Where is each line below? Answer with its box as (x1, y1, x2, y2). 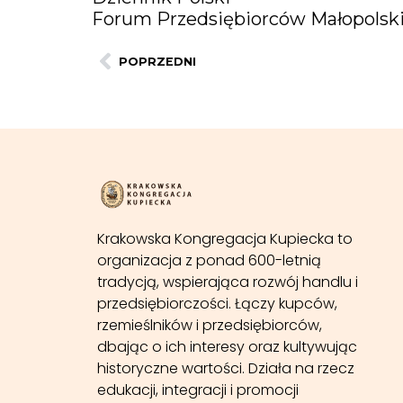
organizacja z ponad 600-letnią (96, 250, 321, 272)
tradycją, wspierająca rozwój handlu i (96, 272, 358, 293)
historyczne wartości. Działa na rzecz (96, 358, 354, 380)
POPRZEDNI (119, 54, 196, 68)
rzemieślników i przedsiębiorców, (96, 315, 322, 336)
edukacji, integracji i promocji (96, 380, 299, 401)
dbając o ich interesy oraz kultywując (96, 336, 357, 358)
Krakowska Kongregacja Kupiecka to (96, 228, 353, 250)
